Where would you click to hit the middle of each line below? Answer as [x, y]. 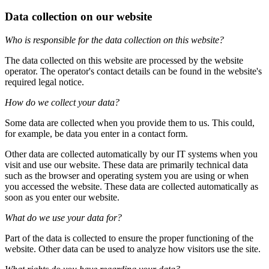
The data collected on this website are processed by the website [124, 60]
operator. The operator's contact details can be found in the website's [133, 71]
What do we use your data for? [63, 217]
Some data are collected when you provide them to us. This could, [130, 122]
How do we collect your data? [62, 102]
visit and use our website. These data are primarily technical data [126, 165]
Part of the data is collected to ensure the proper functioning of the [129, 238]
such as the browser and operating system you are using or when [127, 175]
